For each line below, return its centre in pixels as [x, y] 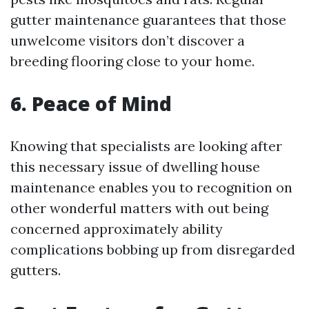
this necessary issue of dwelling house [135, 167]
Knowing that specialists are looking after [146, 146]
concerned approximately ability [117, 229]
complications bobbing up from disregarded [153, 249]
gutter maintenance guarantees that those [148, 20]
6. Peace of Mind [91, 103]
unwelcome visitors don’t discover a [128, 40]
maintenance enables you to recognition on [151, 187]
